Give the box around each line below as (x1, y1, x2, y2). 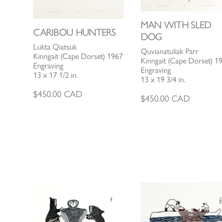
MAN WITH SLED (140, 19, 212, 31)
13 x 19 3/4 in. (140, 75, 185, 85)
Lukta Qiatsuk (33, 42, 77, 52)
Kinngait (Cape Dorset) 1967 (33, 52, 123, 61)
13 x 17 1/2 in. (33, 70, 78, 80)
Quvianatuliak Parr (140, 47, 199, 56)
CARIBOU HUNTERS (33, 26, 116, 39)
